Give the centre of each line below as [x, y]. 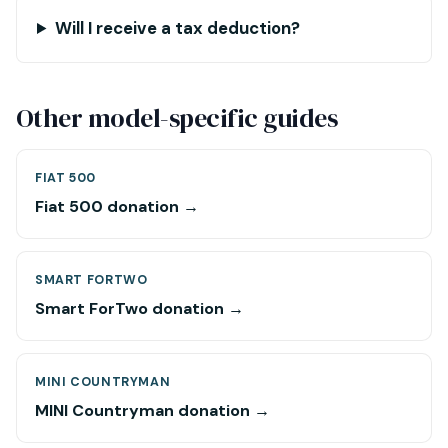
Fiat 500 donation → [117, 206]
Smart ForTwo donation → [139, 308]
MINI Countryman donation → [152, 410]
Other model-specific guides [177, 118]
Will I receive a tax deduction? [177, 28]
